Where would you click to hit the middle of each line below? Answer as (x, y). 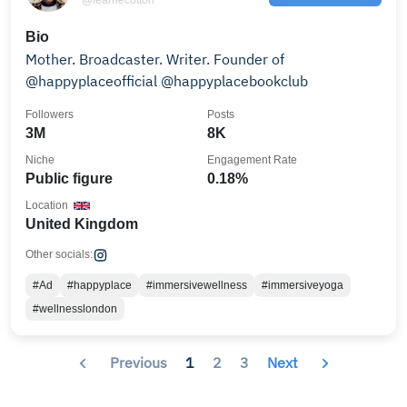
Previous (138, 362)
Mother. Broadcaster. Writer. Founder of (155, 59)
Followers (50, 114)
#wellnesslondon (75, 309)
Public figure (69, 179)
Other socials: (59, 254)
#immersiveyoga (303, 285)
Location (47, 205)
